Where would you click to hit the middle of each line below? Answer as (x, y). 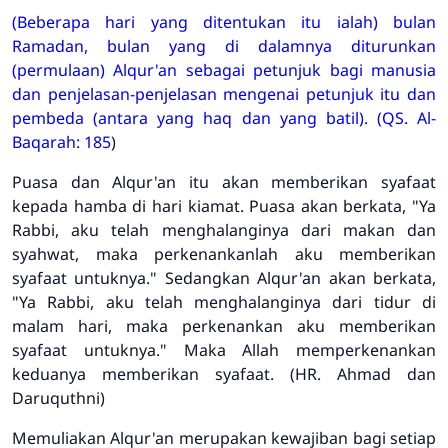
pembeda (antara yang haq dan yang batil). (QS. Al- (224, 117)
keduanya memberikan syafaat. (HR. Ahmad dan (224, 373)
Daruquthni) (58, 397)
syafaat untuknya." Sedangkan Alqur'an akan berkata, (224, 277)
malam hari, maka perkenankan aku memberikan (224, 325)
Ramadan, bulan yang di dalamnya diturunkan (224, 45)
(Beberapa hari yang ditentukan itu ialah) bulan (224, 21)
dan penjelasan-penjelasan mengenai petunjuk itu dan (224, 93)
